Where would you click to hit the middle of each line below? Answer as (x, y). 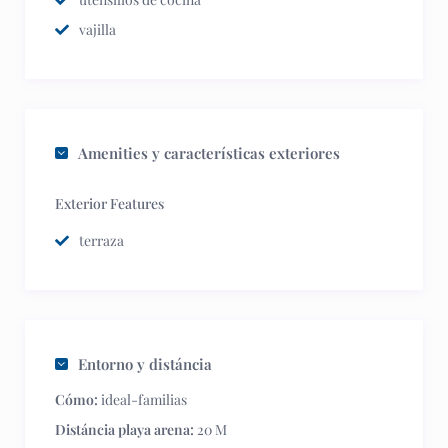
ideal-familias (142, 399)
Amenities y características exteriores (209, 153)
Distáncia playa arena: (124, 429)
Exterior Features (109, 203)
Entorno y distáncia (145, 364)
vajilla (97, 29)
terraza (101, 240)
